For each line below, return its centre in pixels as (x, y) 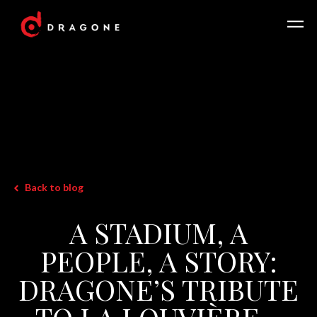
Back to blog (54, 187)
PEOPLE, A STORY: (158, 260)
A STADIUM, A (158, 232)
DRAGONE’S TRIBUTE (158, 289)
